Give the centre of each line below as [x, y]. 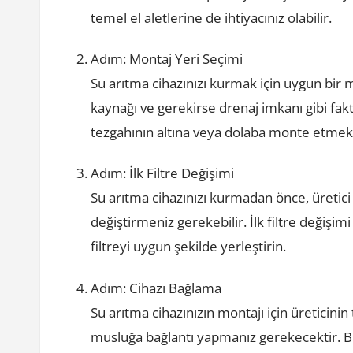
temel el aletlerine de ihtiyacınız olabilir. [212, 17]
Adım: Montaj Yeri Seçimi [167, 59]
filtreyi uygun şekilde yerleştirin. [189, 247]
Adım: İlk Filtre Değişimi [163, 173]
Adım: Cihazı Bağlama [156, 288]
